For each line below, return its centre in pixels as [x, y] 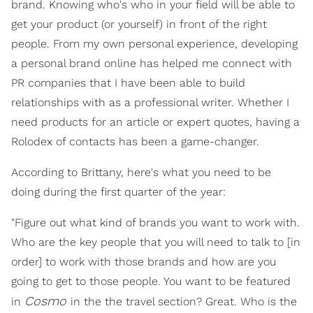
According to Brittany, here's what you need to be [141, 172]
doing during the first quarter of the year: [118, 191]
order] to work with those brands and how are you [144, 261]
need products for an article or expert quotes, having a [155, 122]
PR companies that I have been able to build [128, 82]
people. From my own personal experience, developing [154, 43]
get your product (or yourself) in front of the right [139, 24]
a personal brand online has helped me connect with [152, 63]
